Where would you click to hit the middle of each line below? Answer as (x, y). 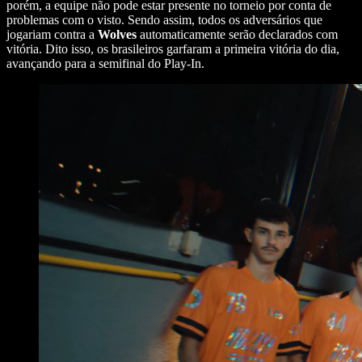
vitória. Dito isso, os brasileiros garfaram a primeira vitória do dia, (173, 48)
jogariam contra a (52, 34)
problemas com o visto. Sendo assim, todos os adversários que (164, 19)
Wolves (117, 34)
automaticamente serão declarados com (237, 34)
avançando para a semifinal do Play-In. (105, 63)
